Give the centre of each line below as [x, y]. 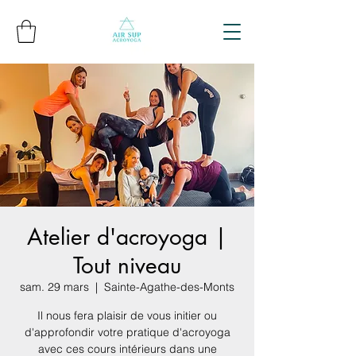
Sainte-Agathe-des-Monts [169, 286]
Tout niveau [127, 265]
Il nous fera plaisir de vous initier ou [127, 315]
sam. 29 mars [54, 286]
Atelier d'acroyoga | [127, 236]
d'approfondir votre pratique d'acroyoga [127, 332]
